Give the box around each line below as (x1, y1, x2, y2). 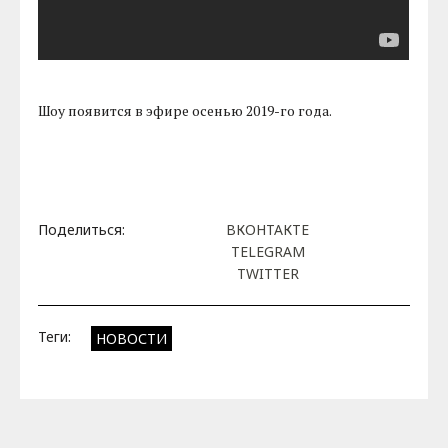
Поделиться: (38, 219, 126, 239)
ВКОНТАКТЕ (226, 219, 309, 239)
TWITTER (236, 263, 299, 283)
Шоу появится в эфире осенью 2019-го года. (38, 101, 333, 121)
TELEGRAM (230, 241, 305, 261)
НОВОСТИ (96, 328, 168, 348)
